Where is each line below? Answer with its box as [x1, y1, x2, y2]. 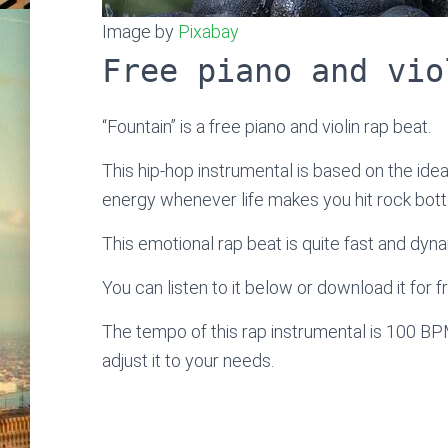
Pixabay [178, 21, 239, 42]
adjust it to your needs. [102, 350, 274, 371]
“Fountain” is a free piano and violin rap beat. [102, 116, 431, 137]
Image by [102, 21, 178, 42]
